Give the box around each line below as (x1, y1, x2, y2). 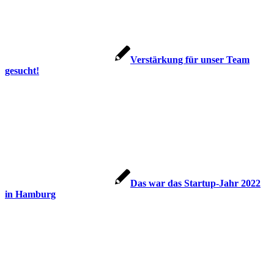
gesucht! (5, 65, 39, 76)
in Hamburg (5, 189, 56, 200)
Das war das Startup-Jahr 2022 (130, 178, 261, 189)
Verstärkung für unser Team (130, 54, 250, 65)
